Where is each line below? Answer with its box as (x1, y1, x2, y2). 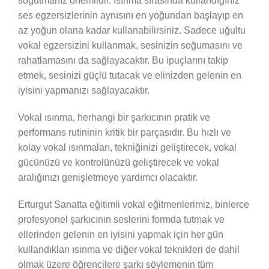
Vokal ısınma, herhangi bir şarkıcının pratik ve (17, 112, 210, 122)
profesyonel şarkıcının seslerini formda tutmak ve (17, 214, 225, 225)
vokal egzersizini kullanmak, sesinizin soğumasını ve (17, 40, 243, 50)
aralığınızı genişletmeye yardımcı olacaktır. (17, 172, 198, 183)
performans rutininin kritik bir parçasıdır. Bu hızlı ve (17, 127, 231, 138)
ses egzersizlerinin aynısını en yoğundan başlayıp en (17, 10, 243, 20)
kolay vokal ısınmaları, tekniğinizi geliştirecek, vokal (17, 142, 237, 153)
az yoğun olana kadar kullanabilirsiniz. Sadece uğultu (17, 25, 246, 35)
